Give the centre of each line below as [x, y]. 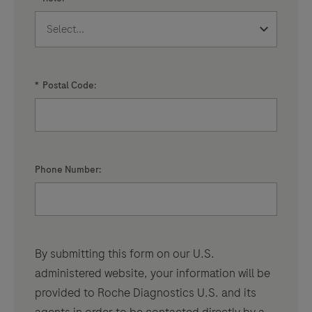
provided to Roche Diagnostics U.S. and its [146, 293]
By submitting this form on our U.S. [125, 254]
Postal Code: [69, 86]
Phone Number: [68, 170]
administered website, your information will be [153, 273]
